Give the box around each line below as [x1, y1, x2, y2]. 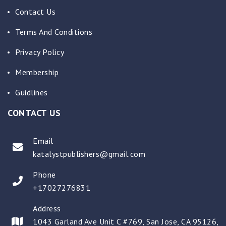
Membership [15, 67, 59, 77]
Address [33, 203, 61, 213]
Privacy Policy [15, 46, 64, 57]
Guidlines [15, 87, 48, 97]
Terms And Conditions [15, 26, 92, 37]
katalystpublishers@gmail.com [33, 148, 145, 159]
